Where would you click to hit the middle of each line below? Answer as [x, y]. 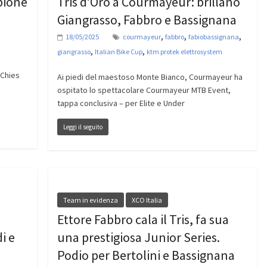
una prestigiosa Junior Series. [138, 237]
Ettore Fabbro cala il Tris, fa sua [143, 220]
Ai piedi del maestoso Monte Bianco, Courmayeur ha [150, 77]
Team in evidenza [90, 200]
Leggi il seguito [83, 127]
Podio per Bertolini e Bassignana [146, 255]
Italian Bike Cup [118, 52]
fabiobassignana [213, 37]
